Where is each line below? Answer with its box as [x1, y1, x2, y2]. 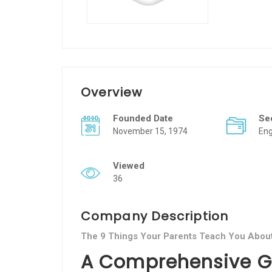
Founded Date [113, 113, 173, 124]
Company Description [81, 208, 228, 225]
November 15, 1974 [113, 126, 188, 136]
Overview [81, 84, 142, 101]
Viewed [113, 160, 144, 171]
